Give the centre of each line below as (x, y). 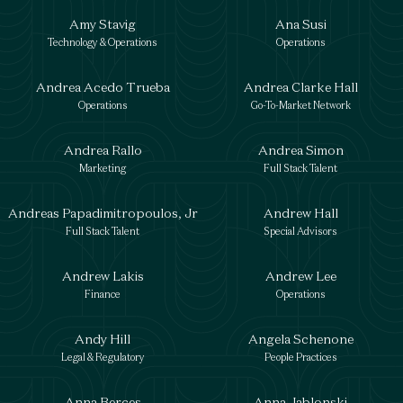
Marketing (103, 168)
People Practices (300, 357)
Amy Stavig (103, 24)
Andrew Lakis (103, 276)
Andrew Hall (300, 213)
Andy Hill (103, 339)
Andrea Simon (300, 150)
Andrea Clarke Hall (300, 87)
